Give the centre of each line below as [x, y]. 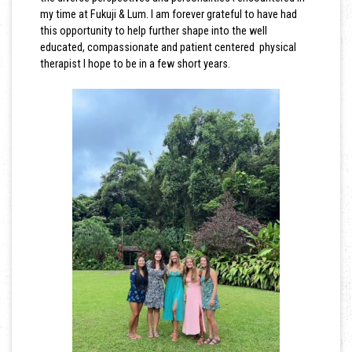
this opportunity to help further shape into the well [153, 31]
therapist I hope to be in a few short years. [135, 64]
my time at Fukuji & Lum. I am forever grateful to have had [168, 15]
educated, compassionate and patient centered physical [168, 48]
